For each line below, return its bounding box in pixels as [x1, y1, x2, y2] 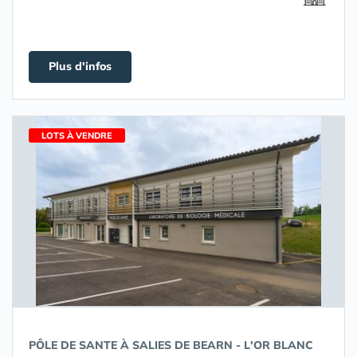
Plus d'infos [49, 59, 112, 73]
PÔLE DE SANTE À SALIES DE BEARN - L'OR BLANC [29, 338, 313, 352]
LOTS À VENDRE [41, 130, 112, 141]
